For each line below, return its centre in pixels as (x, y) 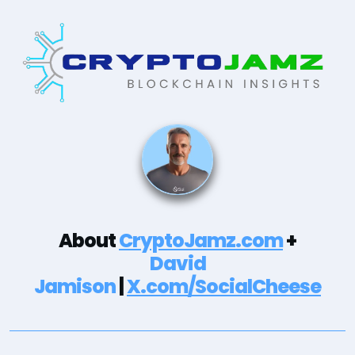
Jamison (75, 287)
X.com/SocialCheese (224, 287)
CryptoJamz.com (201, 241)
